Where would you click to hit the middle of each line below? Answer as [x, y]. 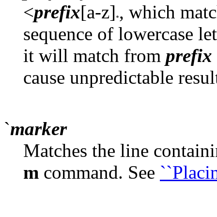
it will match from [94, 55]
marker [39, 128]
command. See [99, 172]
